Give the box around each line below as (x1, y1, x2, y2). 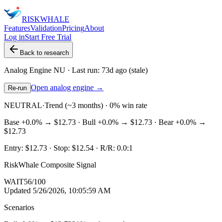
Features (4, 24, 30, 32)
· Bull (76, 118, 98, 126)
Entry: (4, 144, 25, 152)
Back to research (20, 49, 69, 56)
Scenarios (4, 203, 34, 212)
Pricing (62, 24, 84, 32)
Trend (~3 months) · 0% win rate (45, 101, 147, 110)
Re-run (8, 84, 27, 92)
